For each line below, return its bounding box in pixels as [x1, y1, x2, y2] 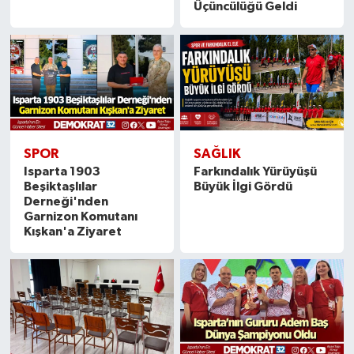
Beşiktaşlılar [23, 179, 97, 193]
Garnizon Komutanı [23, 209, 137, 223]
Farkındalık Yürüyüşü [194, 164, 318, 178]
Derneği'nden [23, 194, 108, 208]
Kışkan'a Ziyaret [23, 224, 122, 238]
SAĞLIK [194, 146, 242, 160]
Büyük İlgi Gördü [194, 179, 293, 193]
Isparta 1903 [23, 164, 100, 178]
